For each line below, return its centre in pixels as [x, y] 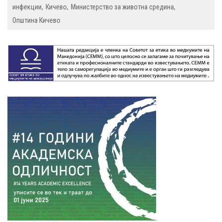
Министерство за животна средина [122, 7]
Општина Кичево [36, 21]
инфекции [27, 7]
